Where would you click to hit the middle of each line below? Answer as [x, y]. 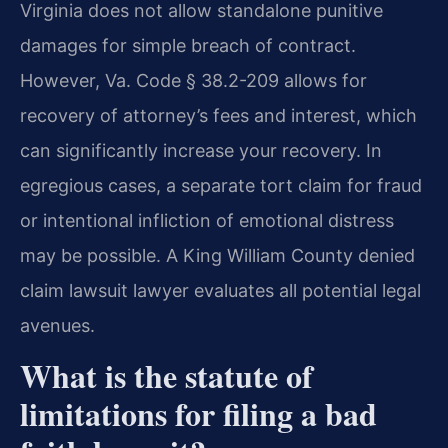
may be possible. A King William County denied [217, 255]
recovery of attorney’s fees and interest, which [218, 115]
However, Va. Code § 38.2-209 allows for [193, 80]
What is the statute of [166, 375]
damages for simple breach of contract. [188, 45]
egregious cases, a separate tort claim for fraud [221, 185]
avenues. [57, 325]
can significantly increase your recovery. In [201, 150]
